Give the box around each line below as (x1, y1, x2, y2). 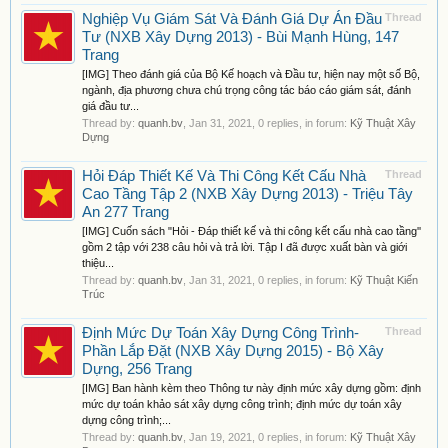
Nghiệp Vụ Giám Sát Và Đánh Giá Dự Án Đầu (82, 11, 382, 27)
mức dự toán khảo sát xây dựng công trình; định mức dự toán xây (82, 398, 402, 410)
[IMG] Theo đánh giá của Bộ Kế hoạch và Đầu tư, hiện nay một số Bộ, (82, 68, 420, 80)
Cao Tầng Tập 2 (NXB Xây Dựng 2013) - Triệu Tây (82, 186, 413, 202)
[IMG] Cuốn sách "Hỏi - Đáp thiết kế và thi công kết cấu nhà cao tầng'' (82, 225, 421, 237)
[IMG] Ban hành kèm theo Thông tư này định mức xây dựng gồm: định (82, 382, 421, 394)
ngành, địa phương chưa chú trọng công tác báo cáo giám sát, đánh (82, 84, 411, 96)
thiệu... (82, 257, 114, 269)
